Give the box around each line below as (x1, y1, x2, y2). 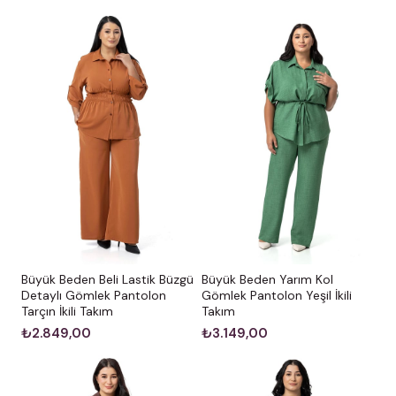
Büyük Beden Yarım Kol (202, 271, 333, 288)
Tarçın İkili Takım (21, 303, 113, 320)
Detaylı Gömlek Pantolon (21, 287, 166, 304)
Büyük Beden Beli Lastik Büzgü (21, 271, 194, 288)
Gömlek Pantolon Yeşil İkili (202, 287, 352, 304)
